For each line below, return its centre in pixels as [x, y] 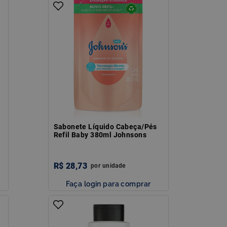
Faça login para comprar [108, 183]
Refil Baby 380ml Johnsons [100, 135]
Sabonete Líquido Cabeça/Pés [105, 126]
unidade [114, 165]
